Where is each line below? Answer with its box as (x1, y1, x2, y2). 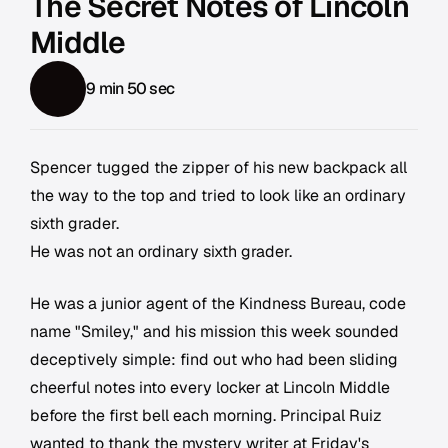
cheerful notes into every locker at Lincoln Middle (30, 377, 390, 399)
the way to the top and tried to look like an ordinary (30, 185, 406, 207)
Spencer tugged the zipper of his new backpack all (30, 157, 407, 179)
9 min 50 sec (86, 78, 174, 100)
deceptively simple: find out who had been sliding (30, 349, 398, 371)
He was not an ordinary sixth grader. (30, 241, 292, 263)
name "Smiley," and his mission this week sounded (30, 321, 399, 343)
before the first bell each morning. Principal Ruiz (30, 405, 382, 427)
